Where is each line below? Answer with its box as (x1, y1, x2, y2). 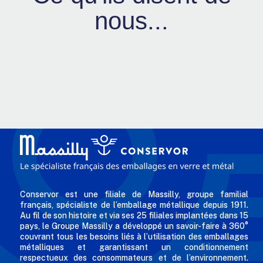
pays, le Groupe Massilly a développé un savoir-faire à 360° (20, 221, 248, 231)
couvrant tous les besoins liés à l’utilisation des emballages (20, 232, 248, 242)
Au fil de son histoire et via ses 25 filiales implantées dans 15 (20, 211, 248, 221)
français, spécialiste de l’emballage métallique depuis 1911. (20, 200, 248, 210)
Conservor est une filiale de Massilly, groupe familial (20, 190, 248, 200)
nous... (95, 7, 168, 35)
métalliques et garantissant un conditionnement (20, 242, 248, 252)
